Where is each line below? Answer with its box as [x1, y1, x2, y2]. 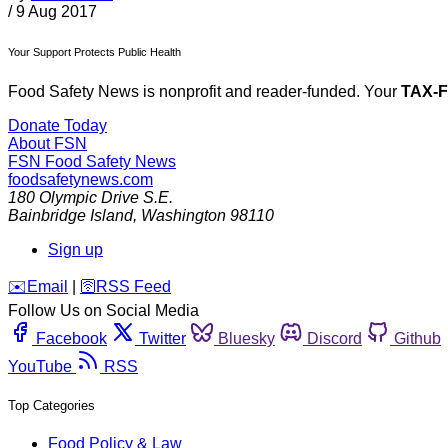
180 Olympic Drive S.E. [8, 189, 173, 207]
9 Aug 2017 [16, 3, 97, 21]
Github [394, 330, 441, 348]
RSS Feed [96, 278, 171, 296]
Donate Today [8, 117, 107, 135]
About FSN [8, 135, 87, 153]
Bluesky [218, 330, 275, 348]
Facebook [36, 330, 107, 348]
